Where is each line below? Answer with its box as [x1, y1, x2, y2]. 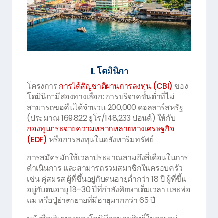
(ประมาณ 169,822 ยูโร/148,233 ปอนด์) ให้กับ [27, 112, 176, 124]
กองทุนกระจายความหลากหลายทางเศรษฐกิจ [27, 123, 174, 134]
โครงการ [27, 80, 59, 91]
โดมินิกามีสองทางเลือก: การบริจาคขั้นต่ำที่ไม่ [27, 91, 175, 102]
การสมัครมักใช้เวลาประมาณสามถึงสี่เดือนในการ [27, 151, 189, 163]
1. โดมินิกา [90, 64, 128, 77]
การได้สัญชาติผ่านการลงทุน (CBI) [59, 80, 173, 91]
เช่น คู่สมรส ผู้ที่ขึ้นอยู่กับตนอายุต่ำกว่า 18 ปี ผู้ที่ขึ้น [27, 173, 186, 184]
